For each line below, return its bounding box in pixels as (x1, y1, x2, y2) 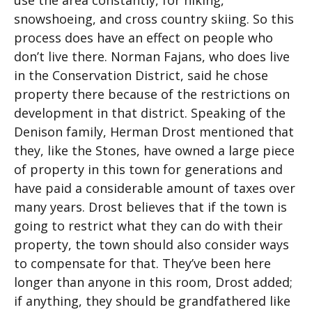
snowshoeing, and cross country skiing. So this (14, 10, 294, 27)
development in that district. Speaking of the (14, 104, 286, 121)
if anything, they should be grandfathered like (14, 292, 290, 309)
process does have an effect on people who (14, 29, 273, 46)
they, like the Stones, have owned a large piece (14, 142, 295, 159)
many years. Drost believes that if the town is (14, 198, 287, 215)
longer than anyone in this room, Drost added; (14, 274, 292, 290)
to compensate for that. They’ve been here (14, 255, 271, 272)
